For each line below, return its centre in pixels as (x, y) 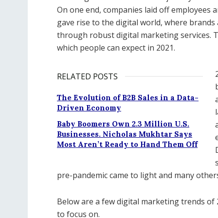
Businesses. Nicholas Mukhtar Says (125, 134)
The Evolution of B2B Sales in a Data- (128, 98)
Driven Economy (89, 108)
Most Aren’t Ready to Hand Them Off (127, 144)
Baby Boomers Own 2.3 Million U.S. (123, 124)
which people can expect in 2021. (116, 48)
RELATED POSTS (87, 76)
